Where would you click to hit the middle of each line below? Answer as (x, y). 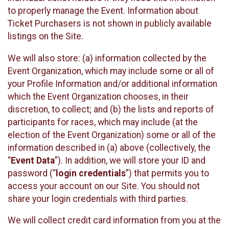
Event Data (33, 160)
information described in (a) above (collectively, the (109, 147)
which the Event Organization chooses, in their (98, 96)
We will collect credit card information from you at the (114, 221)
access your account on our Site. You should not (104, 186)
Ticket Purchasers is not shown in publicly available (110, 24)
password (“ (32, 173)
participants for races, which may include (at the (103, 122)
